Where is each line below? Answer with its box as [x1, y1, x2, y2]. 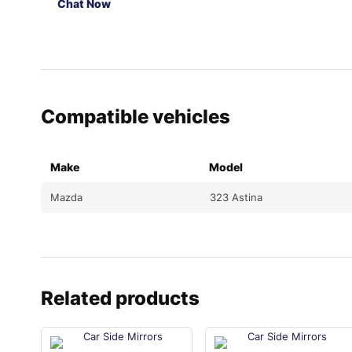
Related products [41, 287, 200, 310]
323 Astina [209, 191, 262, 204]
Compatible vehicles [41, 105, 230, 129]
